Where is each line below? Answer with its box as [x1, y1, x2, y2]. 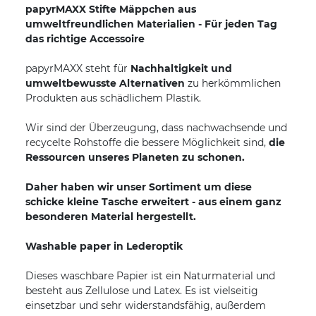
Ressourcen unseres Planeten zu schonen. [25, 151, 245, 164]
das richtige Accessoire [25, 32, 145, 46]
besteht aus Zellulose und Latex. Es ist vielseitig [25, 284, 258, 298]
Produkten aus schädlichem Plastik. [25, 92, 201, 105]
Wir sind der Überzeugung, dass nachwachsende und [25, 121, 287, 135]
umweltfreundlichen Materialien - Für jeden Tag [25, 18, 277, 31]
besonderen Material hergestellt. [25, 210, 196, 224]
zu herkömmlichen [185, 77, 281, 90]
